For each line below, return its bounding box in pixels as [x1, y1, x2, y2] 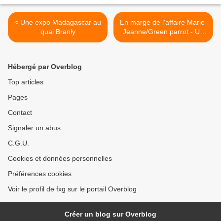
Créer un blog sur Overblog [65, 210, 156, 219]
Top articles [8, 78, 43, 86]
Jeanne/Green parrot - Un [123, 28, 204, 36]
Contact [8, 109, 32, 117]
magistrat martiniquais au [124, 37, 203, 45]
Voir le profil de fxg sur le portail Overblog [8, 185, 137, 193]
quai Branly [40, 28, 75, 36]
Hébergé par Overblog [8, 63, 82, 71]
